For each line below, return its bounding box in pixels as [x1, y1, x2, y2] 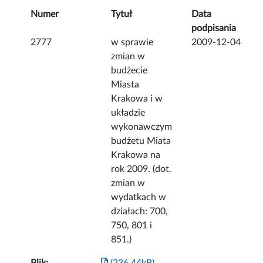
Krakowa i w [111, 94, 163, 104]
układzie [111, 108, 146, 118]
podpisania [191, 23, 237, 33]
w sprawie [111, 38, 154, 48]
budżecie [111, 66, 148, 76]
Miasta [111, 80, 140, 90]
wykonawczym [111, 122, 173, 132]
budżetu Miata [111, 136, 171, 146]
